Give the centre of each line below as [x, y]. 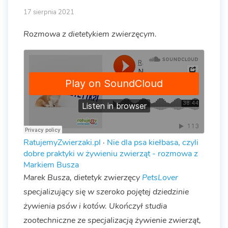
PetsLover [160, 178]
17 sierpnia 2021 [49, 12]
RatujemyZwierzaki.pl [62, 143]
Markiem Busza [51, 165]
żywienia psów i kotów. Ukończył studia [95, 206]
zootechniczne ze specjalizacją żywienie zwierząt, [112, 221]
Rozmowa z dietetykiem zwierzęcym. [90, 34]
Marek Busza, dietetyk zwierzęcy [83, 178]
